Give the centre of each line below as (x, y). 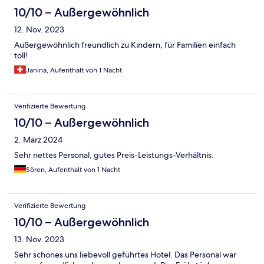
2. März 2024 (38, 140)
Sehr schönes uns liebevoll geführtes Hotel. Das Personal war (125, 255)
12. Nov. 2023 (39, 30)
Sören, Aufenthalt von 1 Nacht (73, 170)
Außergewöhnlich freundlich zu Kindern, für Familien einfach (125, 45)
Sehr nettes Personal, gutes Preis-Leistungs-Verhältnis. (114, 155)
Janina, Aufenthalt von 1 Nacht (74, 70)
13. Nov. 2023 (39, 240)
